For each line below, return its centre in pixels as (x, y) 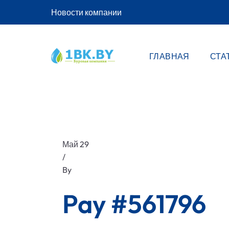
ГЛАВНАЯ (169, 56)
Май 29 (76, 144)
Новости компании (86, 12)
